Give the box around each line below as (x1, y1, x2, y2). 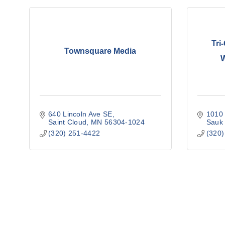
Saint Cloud (48, 118, 87, 126)
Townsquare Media (64, 47, 137, 56)
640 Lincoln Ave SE (48, 109, 113, 118)
